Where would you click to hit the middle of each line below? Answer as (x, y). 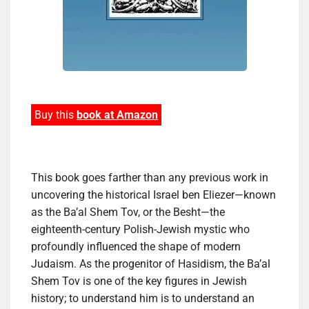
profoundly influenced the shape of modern (136, 247)
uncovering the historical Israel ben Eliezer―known (153, 195)
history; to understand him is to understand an (143, 299)
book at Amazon (117, 115)
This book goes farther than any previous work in (150, 178)
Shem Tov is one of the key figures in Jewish (139, 281)
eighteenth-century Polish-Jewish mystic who (140, 230)
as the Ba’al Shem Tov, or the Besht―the (128, 212)
